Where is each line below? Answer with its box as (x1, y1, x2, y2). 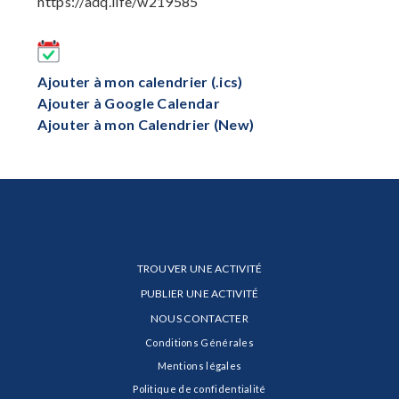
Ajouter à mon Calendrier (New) (37, 116, 255, 134)
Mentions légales (157, 360, 242, 372)
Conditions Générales (145, 337, 254, 349)
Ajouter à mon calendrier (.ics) (37, 73, 243, 91)
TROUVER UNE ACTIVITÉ (136, 262, 263, 276)
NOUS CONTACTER (150, 312, 249, 326)
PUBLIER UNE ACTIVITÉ (140, 287, 259, 301)
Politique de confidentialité (133, 383, 266, 395)
